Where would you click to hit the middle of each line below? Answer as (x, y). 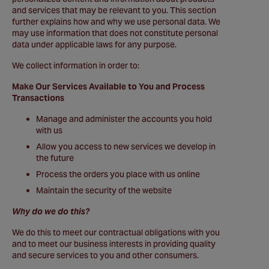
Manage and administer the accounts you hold (124, 119)
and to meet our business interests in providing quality (114, 244)
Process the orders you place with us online (118, 174)
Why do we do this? (51, 211)
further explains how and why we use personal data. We (116, 22)
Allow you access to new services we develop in (126, 147)
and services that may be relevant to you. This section (114, 10)
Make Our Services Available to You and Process (108, 86)
